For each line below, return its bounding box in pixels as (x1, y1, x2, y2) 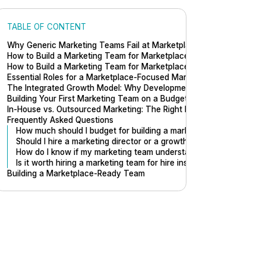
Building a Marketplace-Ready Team (7, 168, 145, 178)
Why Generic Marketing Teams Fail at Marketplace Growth (7, 40, 230, 50)
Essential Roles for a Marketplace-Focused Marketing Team (7, 72, 234, 82)
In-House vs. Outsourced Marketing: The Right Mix (7, 104, 198, 114)
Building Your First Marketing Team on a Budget (7, 93, 188, 103)
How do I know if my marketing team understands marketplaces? (15, 147, 261, 157)
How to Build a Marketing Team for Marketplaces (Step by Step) (7, 50, 250, 61)
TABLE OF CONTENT (7, 21, 87, 31)
